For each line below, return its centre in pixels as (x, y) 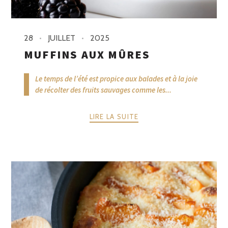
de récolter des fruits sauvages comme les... (103, 90)
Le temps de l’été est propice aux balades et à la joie (116, 78)
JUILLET (62, 38)
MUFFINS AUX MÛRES (87, 54)
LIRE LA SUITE (114, 117)
